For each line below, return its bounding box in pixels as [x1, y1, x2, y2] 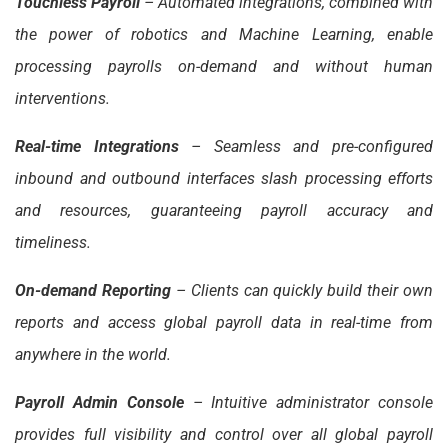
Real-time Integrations [15, 136, 179, 156]
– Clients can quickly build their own [170, 280, 433, 300]
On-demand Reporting [15, 280, 171, 300]
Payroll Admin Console [15, 392, 184, 412]
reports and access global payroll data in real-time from [15, 312, 433, 332]
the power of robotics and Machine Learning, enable [15, 24, 433, 44]
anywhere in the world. [15, 344, 175, 364]
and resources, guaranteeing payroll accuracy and [15, 200, 433, 220]
